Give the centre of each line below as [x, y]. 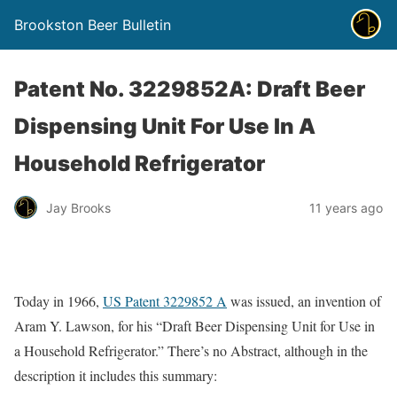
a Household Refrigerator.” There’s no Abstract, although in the [191, 350]
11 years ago [346, 207]
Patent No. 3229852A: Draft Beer [190, 89]
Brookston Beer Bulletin [93, 25]
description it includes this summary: [116, 375]
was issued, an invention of [304, 301]
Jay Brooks [78, 207]
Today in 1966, [58, 301]
